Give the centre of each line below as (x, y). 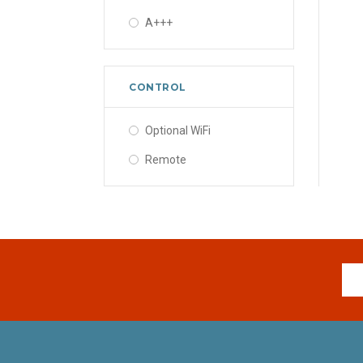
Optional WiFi (178, 130)
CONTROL (158, 87)
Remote (166, 159)
